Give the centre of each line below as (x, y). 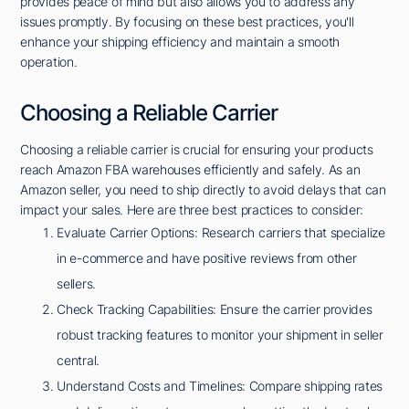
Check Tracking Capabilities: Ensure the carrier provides (215, 309)
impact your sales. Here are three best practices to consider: (192, 209)
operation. (49, 61)
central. (78, 360)
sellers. (76, 283)
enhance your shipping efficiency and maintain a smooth (180, 41)
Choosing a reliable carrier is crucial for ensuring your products (197, 149)
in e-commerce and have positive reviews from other (207, 257)
